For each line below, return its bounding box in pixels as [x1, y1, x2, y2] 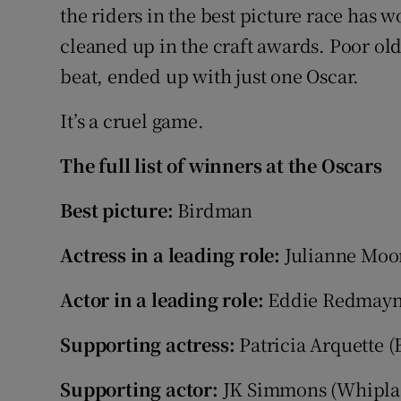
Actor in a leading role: [60, 286, 264, 313]
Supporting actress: [60, 331, 235, 358]
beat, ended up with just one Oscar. [60, 63, 360, 90]
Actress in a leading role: [60, 242, 281, 269]
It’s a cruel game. [60, 107, 204, 134]
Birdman [173, 197, 253, 224]
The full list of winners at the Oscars [60, 152, 382, 179]
